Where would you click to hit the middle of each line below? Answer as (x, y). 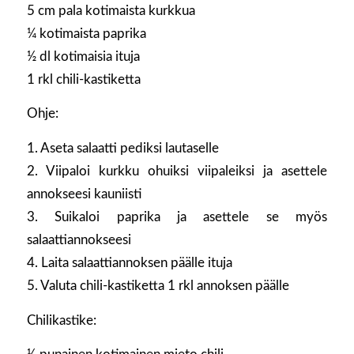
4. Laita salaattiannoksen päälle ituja (129, 262)
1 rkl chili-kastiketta (83, 79)
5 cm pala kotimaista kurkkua (111, 10)
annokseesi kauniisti (84, 194)
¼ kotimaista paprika (86, 33)
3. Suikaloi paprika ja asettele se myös (177, 217)
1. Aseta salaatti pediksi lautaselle (122, 148)
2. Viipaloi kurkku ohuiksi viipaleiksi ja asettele (177, 171)
